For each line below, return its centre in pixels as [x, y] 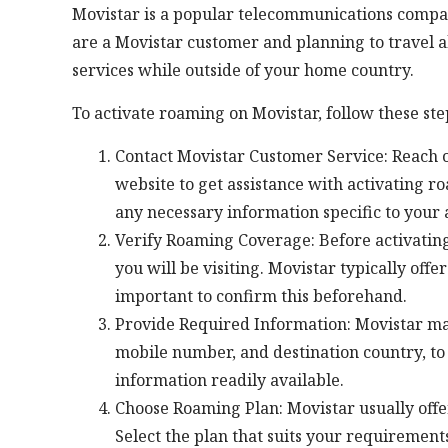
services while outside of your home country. [243, 69]
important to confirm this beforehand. [260, 295]
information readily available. [229, 379]
